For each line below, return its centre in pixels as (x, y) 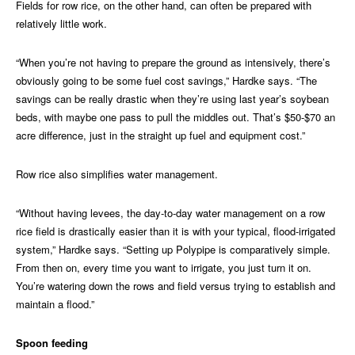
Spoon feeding (52, 343)
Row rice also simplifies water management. (117, 174)
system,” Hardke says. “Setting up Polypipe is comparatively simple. (173, 250)
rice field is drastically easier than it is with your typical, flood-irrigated (176, 231)
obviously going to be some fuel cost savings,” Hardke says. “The (166, 81)
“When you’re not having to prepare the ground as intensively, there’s (173, 63)
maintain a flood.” (55, 304)
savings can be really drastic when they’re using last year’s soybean (172, 99)
